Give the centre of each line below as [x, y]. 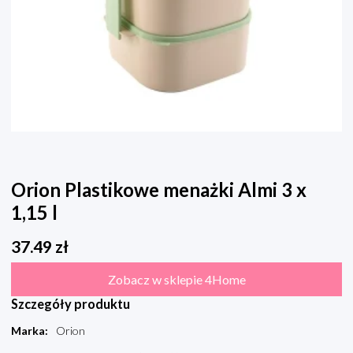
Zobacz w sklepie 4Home [176, 280]
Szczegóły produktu [71, 304]
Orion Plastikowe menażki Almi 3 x [159, 190]
